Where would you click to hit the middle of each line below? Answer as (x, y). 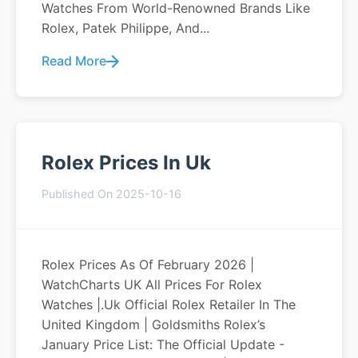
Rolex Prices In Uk (126, 163)
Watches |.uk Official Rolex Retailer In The (169, 304)
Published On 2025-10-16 (111, 194)
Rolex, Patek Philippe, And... (125, 28)
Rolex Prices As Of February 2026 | (148, 265)
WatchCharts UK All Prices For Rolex (152, 284)
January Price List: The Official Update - (163, 344)
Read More (74, 61)
